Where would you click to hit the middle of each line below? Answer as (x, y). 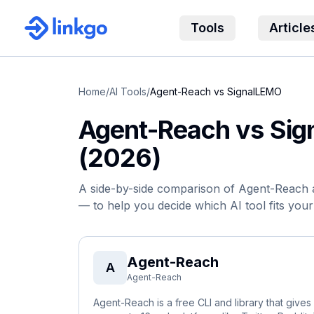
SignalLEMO (254, 91)
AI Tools (128, 91)
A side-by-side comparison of (158, 189)
